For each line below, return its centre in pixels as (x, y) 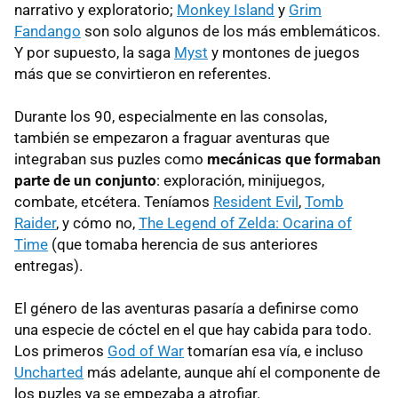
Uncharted (49, 372)
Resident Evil (256, 201)
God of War (146, 350)
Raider (35, 223)
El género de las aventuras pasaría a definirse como (187, 308)
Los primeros (61, 350)
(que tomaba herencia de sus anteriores (183, 244)
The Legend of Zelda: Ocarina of (245, 223)
